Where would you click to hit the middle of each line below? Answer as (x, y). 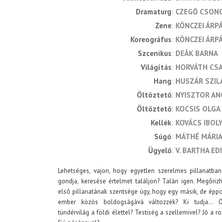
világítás (158, 67)
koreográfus (153, 40)
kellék (163, 123)
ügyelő (162, 151)
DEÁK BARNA (197, 54)
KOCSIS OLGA (198, 109)
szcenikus (157, 54)
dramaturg (156, 12)
